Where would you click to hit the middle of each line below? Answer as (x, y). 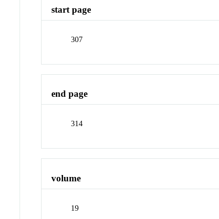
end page (70, 94)
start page (71, 10)
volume (66, 178)
